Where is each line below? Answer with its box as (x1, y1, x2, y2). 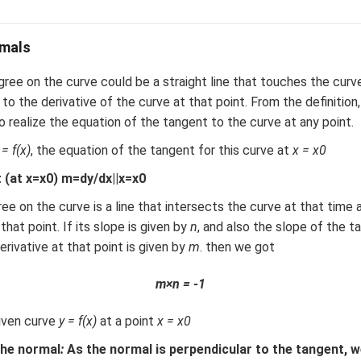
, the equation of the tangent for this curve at (30, 142, 293, 158)
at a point (96, 313, 157, 329)
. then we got (199, 239, 278, 255)
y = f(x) (58, 313, 97, 329)
